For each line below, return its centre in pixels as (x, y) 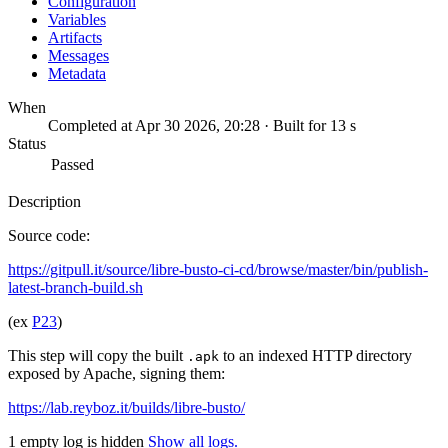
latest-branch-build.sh (75, 287)
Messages (78, 55)
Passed (72, 164)
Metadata (77, 73)
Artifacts (75, 37)
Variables (77, 19)
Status (27, 143)
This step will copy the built (97, 355)
